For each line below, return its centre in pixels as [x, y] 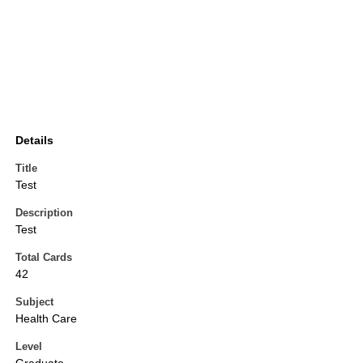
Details [34, 141]
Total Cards [44, 258]
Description [44, 213]
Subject [34, 302]
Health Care [46, 319]
